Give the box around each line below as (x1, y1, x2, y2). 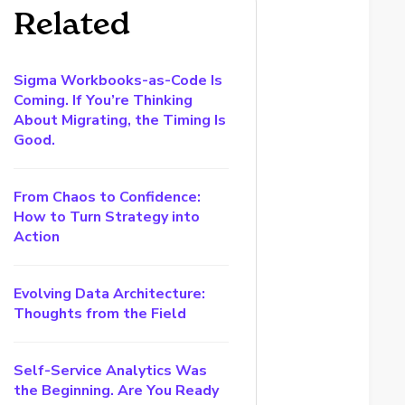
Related (14, 5, 131, 42)
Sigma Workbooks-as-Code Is (14, 71, 223, 90)
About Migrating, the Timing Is (14, 110, 227, 130)
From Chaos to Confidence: (14, 187, 202, 207)
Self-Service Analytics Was (14, 361, 208, 381)
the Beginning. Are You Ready (14, 381, 220, 400)
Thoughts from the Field (14, 304, 187, 324)
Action (14, 227, 61, 247)
